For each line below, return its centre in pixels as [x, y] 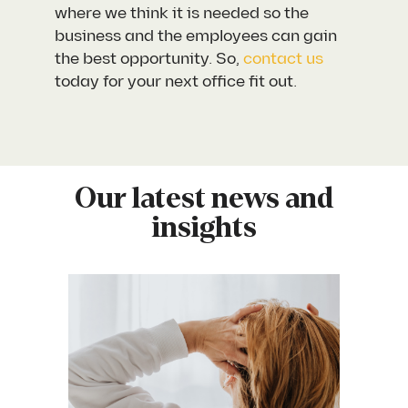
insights [204, 228]
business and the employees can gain [196, 36]
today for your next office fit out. [176, 82]
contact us [284, 59]
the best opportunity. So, [149, 59]
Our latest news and [204, 199]
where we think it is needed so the [182, 14]
